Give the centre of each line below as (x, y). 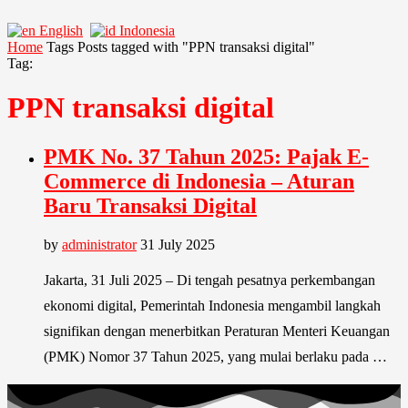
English (61, 31)
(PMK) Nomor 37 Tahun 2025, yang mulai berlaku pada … (215, 356)
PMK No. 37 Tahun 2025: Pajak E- (206, 156)
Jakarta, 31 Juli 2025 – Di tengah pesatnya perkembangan (209, 280)
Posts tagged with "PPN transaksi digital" (196, 47)
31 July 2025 (178, 244)
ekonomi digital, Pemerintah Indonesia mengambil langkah (212, 305)
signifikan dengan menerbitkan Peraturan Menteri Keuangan (217, 331)
